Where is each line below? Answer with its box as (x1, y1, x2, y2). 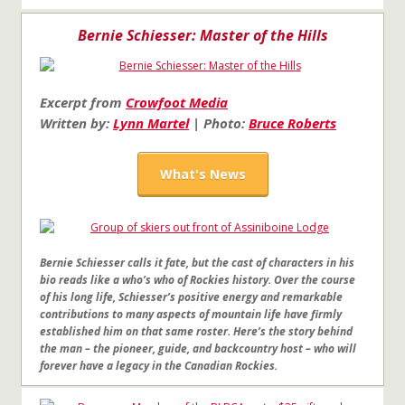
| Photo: (189, 114, 249, 132)
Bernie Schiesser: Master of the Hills (77, 25, 328, 45)
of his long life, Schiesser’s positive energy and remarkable (40, 289, 343, 305)
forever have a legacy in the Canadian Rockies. (40, 358, 280, 373)
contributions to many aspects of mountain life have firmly (40, 306, 342, 322)
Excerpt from (40, 93, 126, 111)
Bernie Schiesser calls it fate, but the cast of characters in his (40, 255, 354, 270)
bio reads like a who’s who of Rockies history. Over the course (40, 272, 355, 287)
